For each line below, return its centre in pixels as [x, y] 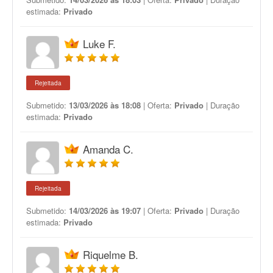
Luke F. [99, 44]
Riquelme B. [111, 254]
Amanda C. [108, 149]
